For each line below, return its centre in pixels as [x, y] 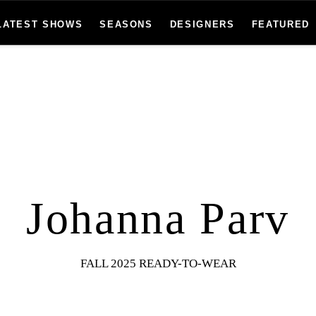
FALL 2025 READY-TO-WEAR [158, 263]
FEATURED [281, 24]
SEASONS [126, 24]
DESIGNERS [202, 24]
